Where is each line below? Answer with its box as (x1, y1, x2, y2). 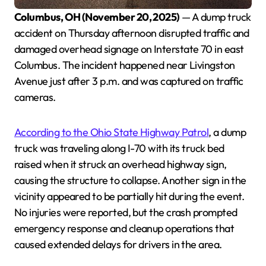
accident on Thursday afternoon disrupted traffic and (14, 26, 249, 40)
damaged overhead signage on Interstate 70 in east (14, 42, 244, 56)
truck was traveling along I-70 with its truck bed (14, 141, 224, 155)
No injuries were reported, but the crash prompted (14, 205, 237, 219)
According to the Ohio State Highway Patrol (14, 125, 209, 139)
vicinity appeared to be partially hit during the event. (14, 189, 245, 203)
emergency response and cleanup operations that (14, 221, 235, 235)
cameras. (14, 90, 56, 104)
